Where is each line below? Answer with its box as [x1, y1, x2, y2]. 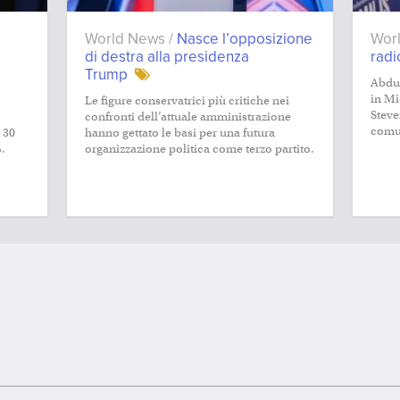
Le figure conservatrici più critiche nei [85, 92, 289, 108]
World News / [85, 29, 177, 48]
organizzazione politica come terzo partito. [85, 140, 314, 156]
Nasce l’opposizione [177, 29, 312, 48]
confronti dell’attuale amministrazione [85, 108, 291, 124]
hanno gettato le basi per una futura [85, 124, 275, 140]
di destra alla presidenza [85, 46, 249, 66]
